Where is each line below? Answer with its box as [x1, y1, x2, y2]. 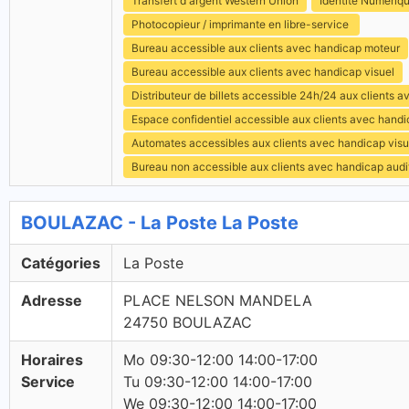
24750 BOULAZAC [123, 313, 252, 331]
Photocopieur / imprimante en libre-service [131, 17, 351, 31]
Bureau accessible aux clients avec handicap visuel [131, 65, 394, 79]
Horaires [21, 351, 83, 369]
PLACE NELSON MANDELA [123, 291, 312, 309]
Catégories [21, 254, 100, 272]
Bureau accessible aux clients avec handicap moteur [131, 41, 400, 55]
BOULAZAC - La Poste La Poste [21, 212, 299, 234]
